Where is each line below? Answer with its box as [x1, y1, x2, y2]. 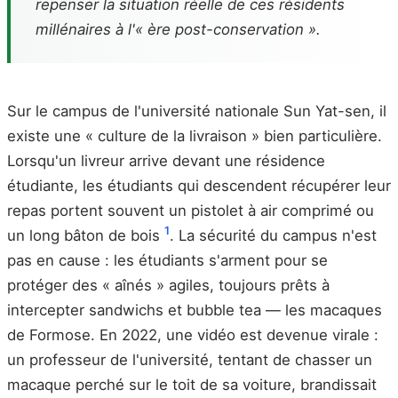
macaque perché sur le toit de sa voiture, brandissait [7, 376, 377, 394]
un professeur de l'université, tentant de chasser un [7, 351, 372, 369]
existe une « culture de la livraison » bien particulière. [7, 127, 382, 145]
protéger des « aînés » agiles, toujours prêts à [7, 276, 330, 294]
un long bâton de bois [7, 227, 164, 244]
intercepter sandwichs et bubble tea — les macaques [7, 301, 382, 319]
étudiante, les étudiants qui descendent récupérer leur [7, 177, 391, 195]
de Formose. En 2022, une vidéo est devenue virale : [7, 326, 378, 344]
